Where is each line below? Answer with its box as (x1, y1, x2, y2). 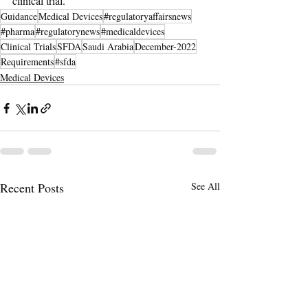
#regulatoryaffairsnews (104, 10, 191, 23)
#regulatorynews (36, 25, 100, 38)
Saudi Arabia (82, 40, 133, 54)
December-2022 (135, 40, 196, 54)
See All (191, 179, 220, 193)
